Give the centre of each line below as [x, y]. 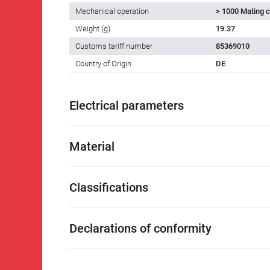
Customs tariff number [114, 46]
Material [92, 147]
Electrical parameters [127, 106]
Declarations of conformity [140, 229]
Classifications [109, 188]
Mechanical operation [112, 11]
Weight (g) [93, 29]
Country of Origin [103, 64]
